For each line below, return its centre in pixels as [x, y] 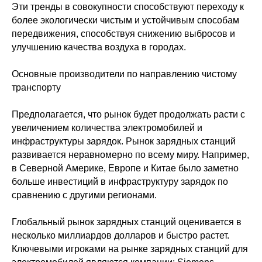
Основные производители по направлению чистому [124, 74]
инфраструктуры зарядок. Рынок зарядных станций [124, 141]
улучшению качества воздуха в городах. [99, 47]
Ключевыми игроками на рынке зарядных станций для [130, 249]
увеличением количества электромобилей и [107, 128]
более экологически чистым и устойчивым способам [125, 20]
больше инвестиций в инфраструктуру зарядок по [120, 182]
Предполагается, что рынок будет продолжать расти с [128, 114]
